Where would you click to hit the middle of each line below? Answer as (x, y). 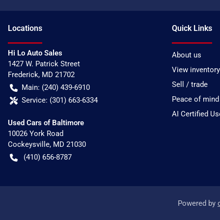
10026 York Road (36, 134)
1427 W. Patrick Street (44, 64)
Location (23, 28)
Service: (35, 100)
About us (187, 55)
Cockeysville (29, 145)
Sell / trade (190, 85)
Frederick (23, 75)
